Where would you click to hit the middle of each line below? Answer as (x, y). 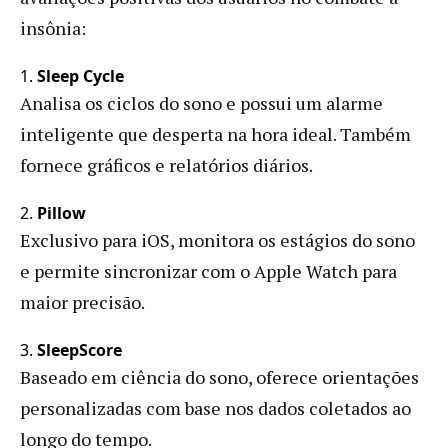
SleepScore (79, 349)
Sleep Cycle (80, 75)
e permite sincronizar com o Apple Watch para (208, 270)
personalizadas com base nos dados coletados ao (215, 407)
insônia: (53, 27)
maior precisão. (82, 301)
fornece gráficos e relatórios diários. (166, 164)
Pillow (61, 212)
